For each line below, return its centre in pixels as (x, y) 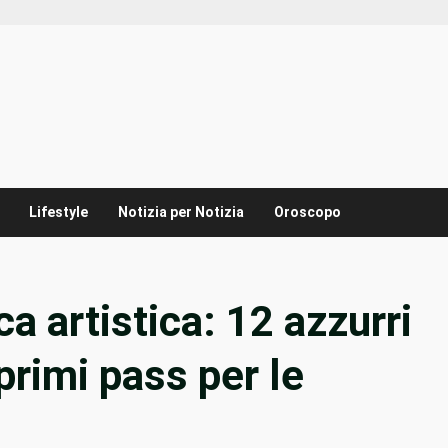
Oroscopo (307, 212)
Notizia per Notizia (181, 212)
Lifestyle (58, 212)
